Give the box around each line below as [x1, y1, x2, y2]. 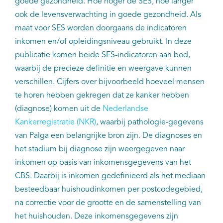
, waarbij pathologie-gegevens [96, 118, 204, 127]
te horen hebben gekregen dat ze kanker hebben [15, 92, 189, 100]
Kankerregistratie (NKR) [15, 118, 96, 127]
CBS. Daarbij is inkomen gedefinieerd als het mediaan [15, 172, 206, 181]
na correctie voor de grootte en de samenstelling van [15, 199, 201, 208]
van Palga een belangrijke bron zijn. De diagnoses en [15, 132, 202, 140]
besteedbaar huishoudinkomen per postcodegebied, [15, 186, 203, 194]
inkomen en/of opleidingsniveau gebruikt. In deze [15, 38, 192, 46]
